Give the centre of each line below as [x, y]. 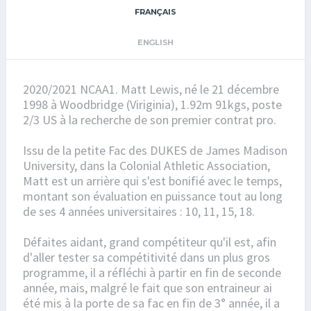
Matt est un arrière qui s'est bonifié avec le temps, [152, 181]
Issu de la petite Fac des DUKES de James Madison [155, 151]
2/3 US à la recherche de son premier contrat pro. [150, 120]
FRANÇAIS [155, 12]
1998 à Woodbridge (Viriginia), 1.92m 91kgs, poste [152, 105]
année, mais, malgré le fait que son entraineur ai [148, 288]
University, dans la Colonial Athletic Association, [146, 166]
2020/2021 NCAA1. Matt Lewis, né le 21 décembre [151, 90]
